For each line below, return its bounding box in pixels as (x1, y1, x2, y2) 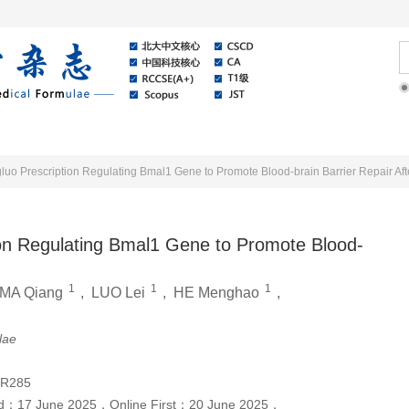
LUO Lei (91, 285, 145, 300)
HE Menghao (173, 285, 259, 300)
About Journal (103, 124, 194, 140)
